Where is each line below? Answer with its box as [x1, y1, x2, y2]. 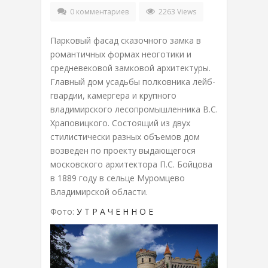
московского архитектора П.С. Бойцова [50, 159, 212, 170]
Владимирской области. [50, 186, 148, 197]
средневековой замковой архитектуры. [50, 62, 211, 74]
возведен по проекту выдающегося [50, 145, 196, 156]
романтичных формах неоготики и [50, 48, 191, 60]
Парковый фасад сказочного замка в [50, 35, 201, 46]
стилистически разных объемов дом [50, 131, 200, 142]
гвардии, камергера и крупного [50, 90, 176, 101]
